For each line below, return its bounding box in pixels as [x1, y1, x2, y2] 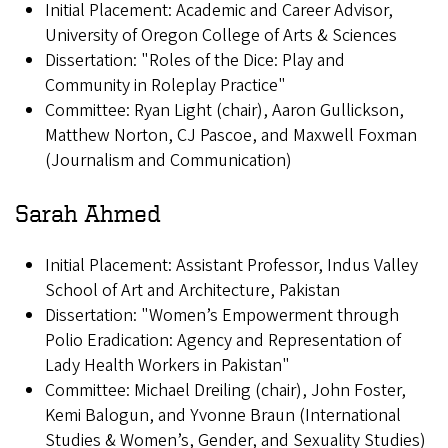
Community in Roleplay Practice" [45, 73, 286, 99]
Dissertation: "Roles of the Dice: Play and [45, 48, 345, 74]
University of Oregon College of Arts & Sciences [45, 23, 397, 49]
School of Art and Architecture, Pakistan [45, 278, 340, 304]
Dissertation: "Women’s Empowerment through [45, 303, 399, 329]
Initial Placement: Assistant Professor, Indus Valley [45, 253, 418, 279]
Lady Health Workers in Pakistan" [45, 353, 290, 379]
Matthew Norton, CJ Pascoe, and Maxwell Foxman [45, 123, 417, 149]
